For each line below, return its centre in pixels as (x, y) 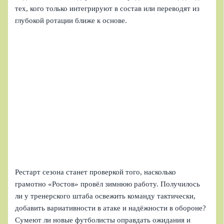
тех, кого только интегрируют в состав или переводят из (107, 8)
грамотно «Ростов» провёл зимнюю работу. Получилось (108, 184)
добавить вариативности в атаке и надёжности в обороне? (111, 208)
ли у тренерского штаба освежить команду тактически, (105, 196)
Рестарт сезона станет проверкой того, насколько (96, 172)
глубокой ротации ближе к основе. (71, 20)
